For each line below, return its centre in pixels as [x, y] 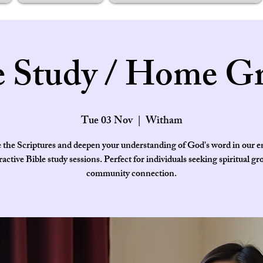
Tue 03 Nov [107, 122]
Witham [164, 122]
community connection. [131, 175]
